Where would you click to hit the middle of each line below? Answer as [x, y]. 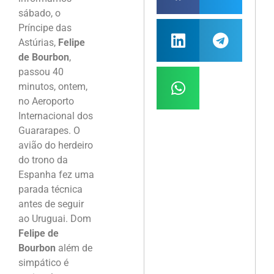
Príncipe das [45, 28]
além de [75, 248]
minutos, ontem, [53, 87]
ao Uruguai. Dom [55, 219]
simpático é [43, 263]
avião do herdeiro [56, 146]
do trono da [43, 160]
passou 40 [41, 72]
